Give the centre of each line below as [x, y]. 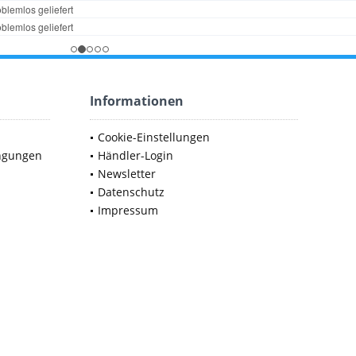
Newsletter [127, 173]
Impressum [128, 210]
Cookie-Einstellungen [154, 137]
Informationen [137, 101]
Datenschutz [131, 192]
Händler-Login [135, 155]
